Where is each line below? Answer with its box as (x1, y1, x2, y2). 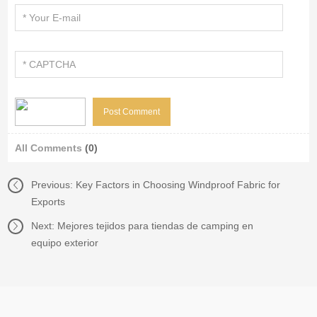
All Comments (15, 142, 86, 154)
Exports (31, 196, 66, 208)
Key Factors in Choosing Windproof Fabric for (76, 179, 281, 191)
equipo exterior (31, 237, 99, 249)
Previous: (31, 179, 76, 191)
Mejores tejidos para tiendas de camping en (57, 220, 254, 232)
